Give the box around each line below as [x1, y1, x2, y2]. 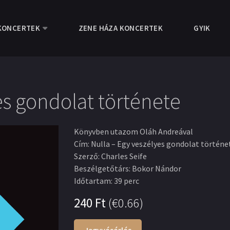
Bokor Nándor [132, 163, 181, 174]
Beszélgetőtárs [74, 163, 129, 174]
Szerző [74, 151, 98, 161]
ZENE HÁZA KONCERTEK [78, 23, 163, 33]
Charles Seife [101, 151, 147, 161]
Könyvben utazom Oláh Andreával [74, 126, 193, 137]
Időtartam [74, 176, 111, 186]
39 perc [114, 176, 139, 186]
